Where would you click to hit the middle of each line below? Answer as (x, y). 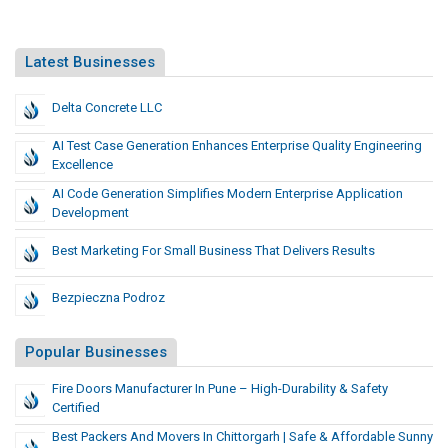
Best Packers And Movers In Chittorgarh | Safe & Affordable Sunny (242, 437)
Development (90, 213)
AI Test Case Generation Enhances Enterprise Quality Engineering (237, 146)
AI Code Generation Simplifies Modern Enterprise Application (227, 194)
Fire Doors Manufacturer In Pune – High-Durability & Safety (220, 389)
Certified (76, 408)
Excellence (82, 165)
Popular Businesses (96, 352)
